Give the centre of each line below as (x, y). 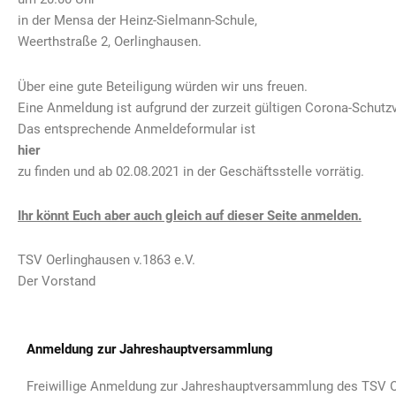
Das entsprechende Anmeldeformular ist (137, 129)
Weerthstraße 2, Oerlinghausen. (110, 42)
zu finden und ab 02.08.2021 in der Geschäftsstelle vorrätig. (191, 171)
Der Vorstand (57, 281)
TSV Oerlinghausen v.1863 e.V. (107, 260)
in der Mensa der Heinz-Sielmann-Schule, (137, 21)
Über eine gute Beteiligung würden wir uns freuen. (163, 86)
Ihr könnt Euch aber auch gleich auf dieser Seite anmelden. (190, 215)
